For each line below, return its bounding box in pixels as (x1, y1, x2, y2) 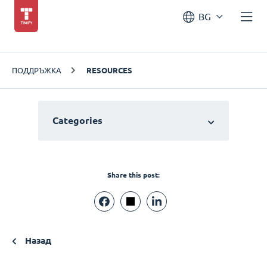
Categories (52, 115, 103, 126)
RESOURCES (86, 66, 132, 75)
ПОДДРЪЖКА (12, 66, 61, 74)
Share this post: (107, 170, 160, 179)
